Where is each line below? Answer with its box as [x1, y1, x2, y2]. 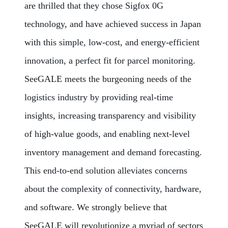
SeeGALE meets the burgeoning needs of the [24, 74, 191, 84]
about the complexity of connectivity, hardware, [24, 184, 202, 194]
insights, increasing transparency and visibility [24, 110, 196, 121]
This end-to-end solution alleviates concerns [24, 165, 187, 176]
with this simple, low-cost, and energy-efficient [24, 37, 199, 47]
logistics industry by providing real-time [24, 92, 173, 102]
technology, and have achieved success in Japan [24, 19, 201, 29]
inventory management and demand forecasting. [24, 147, 202, 157]
